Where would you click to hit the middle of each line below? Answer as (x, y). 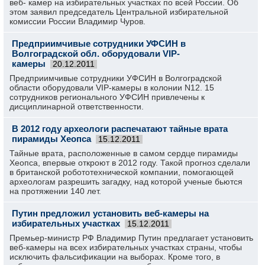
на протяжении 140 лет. (55, 191)
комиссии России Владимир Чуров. (77, 21)
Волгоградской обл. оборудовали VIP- (96, 54)
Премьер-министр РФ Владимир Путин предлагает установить (131, 238)
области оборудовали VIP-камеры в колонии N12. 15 (112, 88)
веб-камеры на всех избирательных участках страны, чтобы (126, 247)
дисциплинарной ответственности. (77, 106)
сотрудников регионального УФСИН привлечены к (107, 97)
